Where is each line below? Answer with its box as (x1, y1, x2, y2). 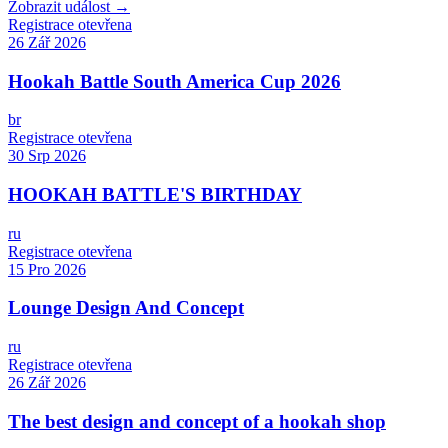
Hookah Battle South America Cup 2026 (8, 70, 341, 92)
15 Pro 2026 (8, 260, 86, 278)
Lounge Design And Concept (8, 297, 244, 319)
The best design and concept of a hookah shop (8, 410, 386, 432)
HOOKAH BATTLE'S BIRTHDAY (8, 184, 302, 206)
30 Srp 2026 (8, 147, 86, 165)
